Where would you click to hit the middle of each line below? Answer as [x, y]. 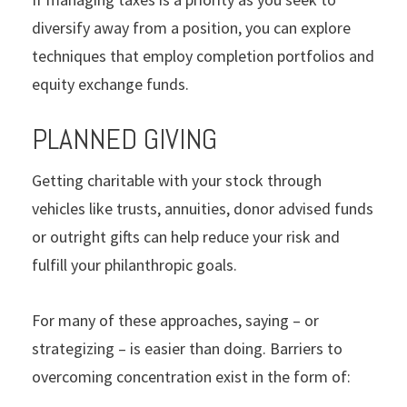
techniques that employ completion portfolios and [203, 55]
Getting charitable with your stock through [177, 180]
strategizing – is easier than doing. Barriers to [187, 348]
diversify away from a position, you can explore [191, 27]
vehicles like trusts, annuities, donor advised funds [203, 208]
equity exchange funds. [110, 84]
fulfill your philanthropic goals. [134, 264]
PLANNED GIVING [124, 139]
